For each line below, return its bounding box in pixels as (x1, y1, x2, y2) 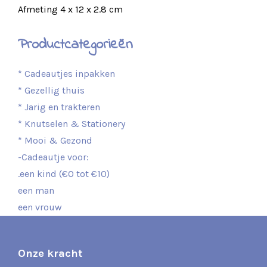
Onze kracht (18, 246, 83, 260)
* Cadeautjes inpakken (18, 67, 115, 79)
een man (18, 184, 54, 196)
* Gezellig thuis (18, 84, 85, 96)
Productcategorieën (18, 34, 132, 55)
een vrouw (18, 201, 62, 213)
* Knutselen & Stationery (18, 117, 125, 129)
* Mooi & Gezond (18, 134, 92, 146)
